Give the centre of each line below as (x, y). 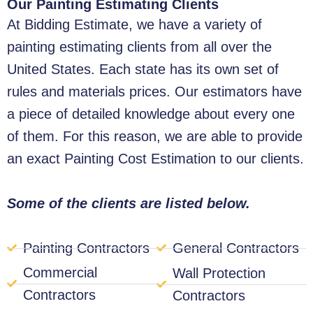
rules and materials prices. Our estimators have (154, 92)
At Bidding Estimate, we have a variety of (134, 25)
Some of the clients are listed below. (129, 204)
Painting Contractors (86, 248)
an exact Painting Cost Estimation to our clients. (155, 159)
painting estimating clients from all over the (139, 47)
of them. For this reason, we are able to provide (155, 137)
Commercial (60, 273)
